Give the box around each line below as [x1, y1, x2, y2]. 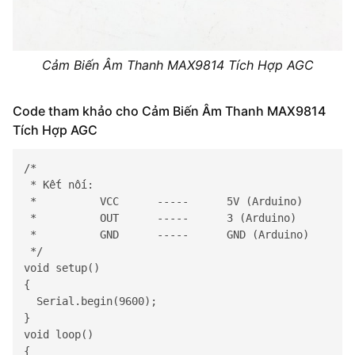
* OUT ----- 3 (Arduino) [24, 212, 296, 225]
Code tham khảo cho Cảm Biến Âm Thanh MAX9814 [13, 102, 326, 119]
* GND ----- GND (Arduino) [24, 228, 309, 242]
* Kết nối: [24, 178, 94, 192]
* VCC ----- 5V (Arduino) [24, 195, 303, 208]
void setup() [24, 261, 106, 275]
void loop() [24, 328, 100, 342]
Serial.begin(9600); [24, 295, 157, 308]
